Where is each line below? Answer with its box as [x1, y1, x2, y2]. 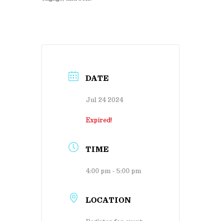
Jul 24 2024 [86, 97, 123, 104]
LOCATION [85, 196, 131, 204]
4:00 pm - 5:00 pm [86, 168, 141, 175]
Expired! [86, 117, 112, 124]
